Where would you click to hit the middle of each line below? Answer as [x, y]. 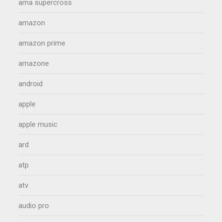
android [31, 84]
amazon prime [42, 43]
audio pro [34, 206]
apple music [38, 125]
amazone [34, 64]
